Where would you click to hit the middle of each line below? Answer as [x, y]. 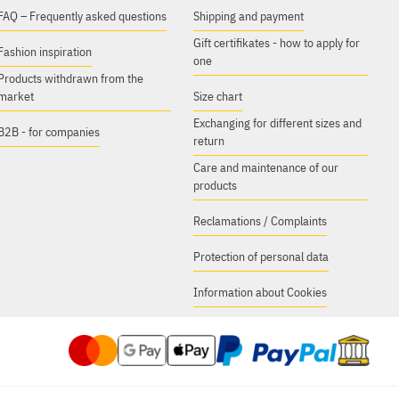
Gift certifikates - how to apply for [277, 43]
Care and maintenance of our [266, 167]
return [209, 141]
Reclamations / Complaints [261, 221]
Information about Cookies [261, 292]
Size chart [218, 96]
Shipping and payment [249, 16]
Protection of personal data [261, 256]
